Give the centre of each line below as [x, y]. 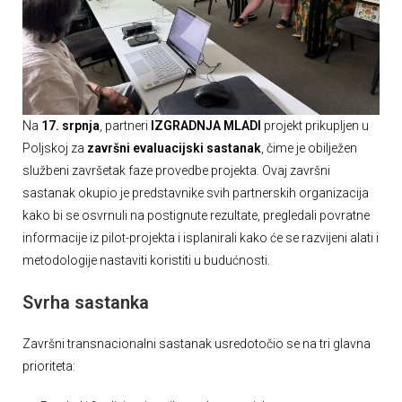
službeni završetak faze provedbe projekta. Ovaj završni [176, 171]
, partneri [125, 126]
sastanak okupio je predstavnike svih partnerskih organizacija [196, 193]
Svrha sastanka [86, 303]
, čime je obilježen [309, 149]
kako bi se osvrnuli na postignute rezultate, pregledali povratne [196, 216]
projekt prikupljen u [315, 126]
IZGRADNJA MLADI [206, 126]
